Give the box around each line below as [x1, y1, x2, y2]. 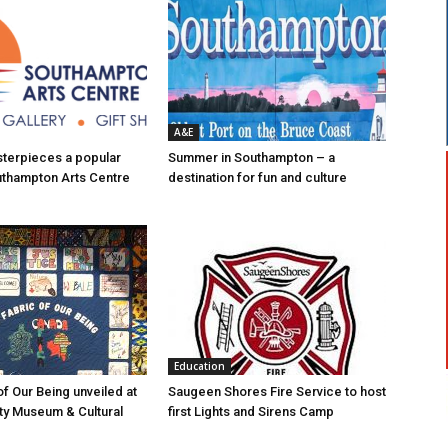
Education [174, 359, 225, 374]
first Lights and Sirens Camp [168, 404, 334, 420]
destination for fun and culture [168, 170, 347, 186]
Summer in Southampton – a [168, 150, 335, 166]
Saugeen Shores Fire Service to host [168, 384, 386, 400]
